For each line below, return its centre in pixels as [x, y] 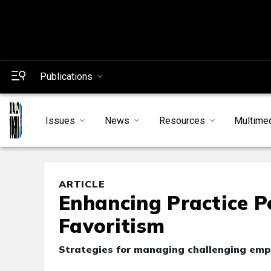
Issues [60, 120]
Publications [66, 77]
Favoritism [112, 226]
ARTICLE [82, 184]
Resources [182, 120]
